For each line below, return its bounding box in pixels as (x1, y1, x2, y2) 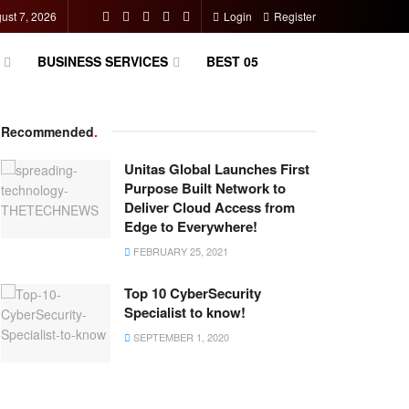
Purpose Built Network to (124, 178, 286, 198)
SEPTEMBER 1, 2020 (131, 330, 229, 344)
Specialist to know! (124, 302, 246, 322)
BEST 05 (205, 52, 258, 70)
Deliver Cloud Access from (124, 197, 295, 217)
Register (271, 8, 316, 24)
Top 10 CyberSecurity (124, 283, 261, 303)
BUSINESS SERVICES (37, 52, 168, 70)
